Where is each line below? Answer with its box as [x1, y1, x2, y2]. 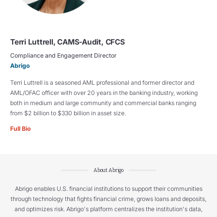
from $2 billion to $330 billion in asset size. [10, 109, 126, 117]
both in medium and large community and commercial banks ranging [10, 99, 196, 107]
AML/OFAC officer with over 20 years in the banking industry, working [10, 89, 198, 97]
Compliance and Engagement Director [10, 52, 117, 60]
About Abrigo [93, 167, 124, 173]
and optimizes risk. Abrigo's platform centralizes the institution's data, [15, 205, 202, 213]
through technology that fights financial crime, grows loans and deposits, [11, 195, 206, 202]
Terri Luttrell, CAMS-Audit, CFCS [10, 37, 125, 47]
